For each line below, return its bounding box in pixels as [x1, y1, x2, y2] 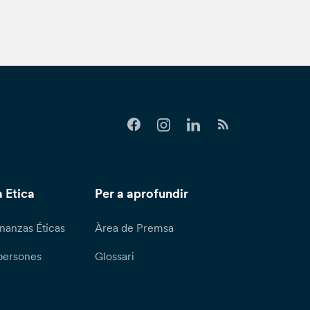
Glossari [95, 249, 135, 264]
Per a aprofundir [95, 186, 189, 202]
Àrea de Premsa [95, 221, 174, 235]
